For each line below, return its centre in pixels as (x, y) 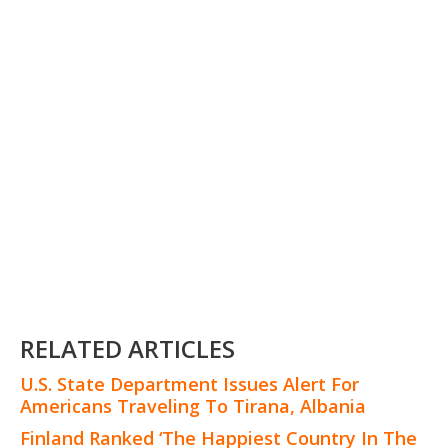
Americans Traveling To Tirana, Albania (193, 405)
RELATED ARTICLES (127, 348)
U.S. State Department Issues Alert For (189, 383)
